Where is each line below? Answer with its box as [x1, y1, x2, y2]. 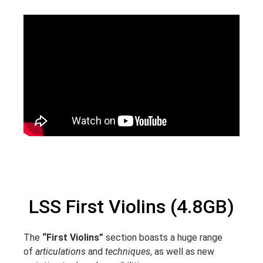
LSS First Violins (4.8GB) [29, 195, 234, 218]
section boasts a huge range [106, 232, 222, 244]
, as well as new [150, 246, 214, 258]
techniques [105, 246, 150, 258]
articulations [33, 246, 86, 258]
